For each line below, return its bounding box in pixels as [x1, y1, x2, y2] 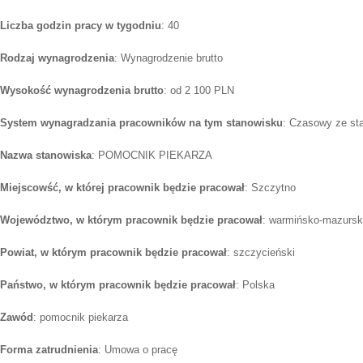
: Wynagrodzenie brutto [114, 52, 223, 65]
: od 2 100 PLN [164, 84, 234, 97]
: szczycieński [227, 246, 295, 259]
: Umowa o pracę [98, 344, 177, 357]
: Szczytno [245, 181, 296, 194]
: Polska [236, 279, 275, 292]
